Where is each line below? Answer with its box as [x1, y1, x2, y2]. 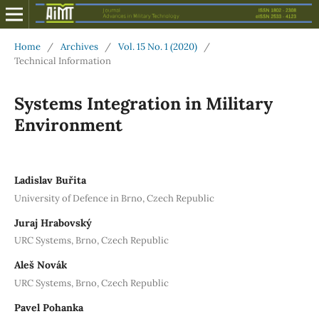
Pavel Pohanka [14, 301, 83, 315]
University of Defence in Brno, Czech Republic [14, 192, 214, 204]
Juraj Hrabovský [14, 216, 92, 229]
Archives [60, 40, 98, 53]
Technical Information [14, 54, 111, 67]
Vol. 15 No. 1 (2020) [117, 40, 197, 53]
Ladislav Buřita [14, 173, 86, 187]
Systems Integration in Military [14, 92, 273, 115]
